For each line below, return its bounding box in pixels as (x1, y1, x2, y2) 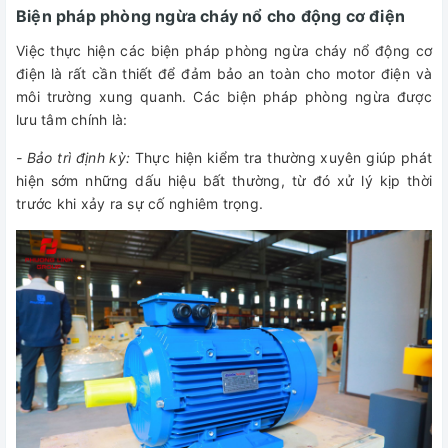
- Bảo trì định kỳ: (16, 148, 135, 166)
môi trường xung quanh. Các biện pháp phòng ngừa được (16, 87, 432, 105)
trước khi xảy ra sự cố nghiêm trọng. (16, 194, 263, 212)
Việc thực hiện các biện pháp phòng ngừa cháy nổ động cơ (16, 41, 432, 59)
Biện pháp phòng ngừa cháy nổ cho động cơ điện (16, 5, 405, 26)
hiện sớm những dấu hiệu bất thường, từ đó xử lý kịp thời (16, 171, 432, 189)
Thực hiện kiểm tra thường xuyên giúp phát (134, 148, 433, 166)
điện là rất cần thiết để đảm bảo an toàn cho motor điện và (16, 64, 432, 82)
